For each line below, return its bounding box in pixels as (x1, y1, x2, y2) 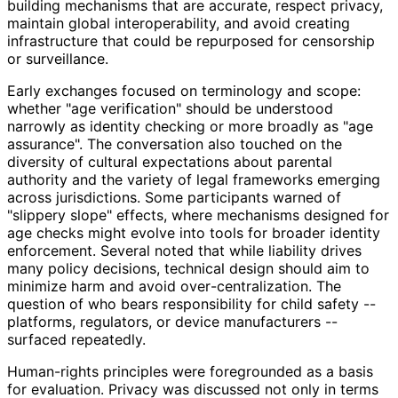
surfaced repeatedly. (7, 330, 145, 348)
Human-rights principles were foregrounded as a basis (7, 362, 373, 380)
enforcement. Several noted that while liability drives (7, 241, 362, 259)
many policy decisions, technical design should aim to (7, 259, 370, 277)
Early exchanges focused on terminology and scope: (7, 81, 361, 99)
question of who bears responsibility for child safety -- (7, 294, 376, 313)
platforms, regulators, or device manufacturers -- (7, 312, 338, 330)
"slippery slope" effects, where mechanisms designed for (7, 205, 389, 224)
